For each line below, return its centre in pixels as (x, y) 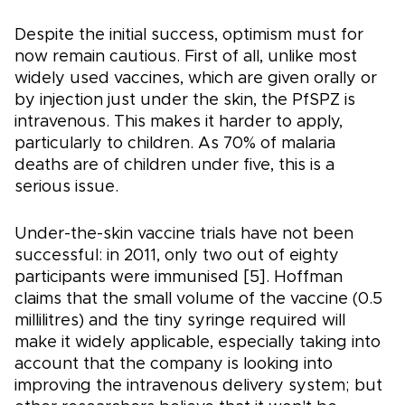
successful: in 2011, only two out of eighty (177, 256)
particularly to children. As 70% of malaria (175, 144)
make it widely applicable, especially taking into (198, 343)
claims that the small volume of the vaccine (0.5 (198, 300)
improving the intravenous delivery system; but (198, 386)
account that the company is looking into (174, 365)
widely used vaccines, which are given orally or (196, 79)
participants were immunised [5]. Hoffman (179, 278)
